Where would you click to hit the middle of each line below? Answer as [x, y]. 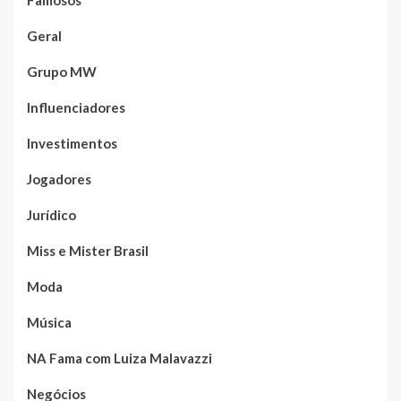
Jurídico [51, 215]
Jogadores [59, 179]
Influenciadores [76, 108]
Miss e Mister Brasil [88, 251]
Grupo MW [62, 72]
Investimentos [72, 144]
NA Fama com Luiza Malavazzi [119, 358]
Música [49, 323]
